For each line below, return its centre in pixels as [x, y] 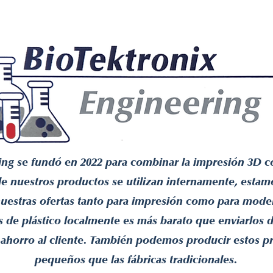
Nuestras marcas [121, 13]
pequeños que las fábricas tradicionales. [136, 260]
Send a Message [41, 13]
